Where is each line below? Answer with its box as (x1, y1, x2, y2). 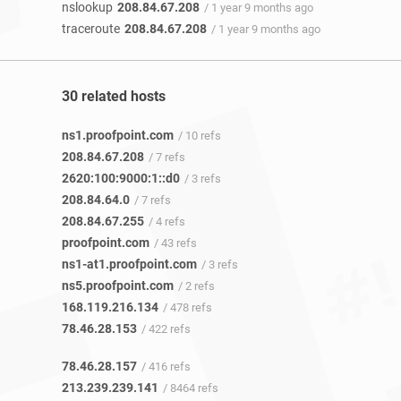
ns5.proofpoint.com (62, 278, 174, 294)
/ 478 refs (163, 301, 212, 315)
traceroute (62, 21, 120, 36)
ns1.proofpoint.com (62, 128, 174, 143)
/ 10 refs (178, 129, 221, 143)
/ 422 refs (141, 322, 191, 337)
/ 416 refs (141, 360, 191, 374)
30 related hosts (62, 88, 166, 105)
